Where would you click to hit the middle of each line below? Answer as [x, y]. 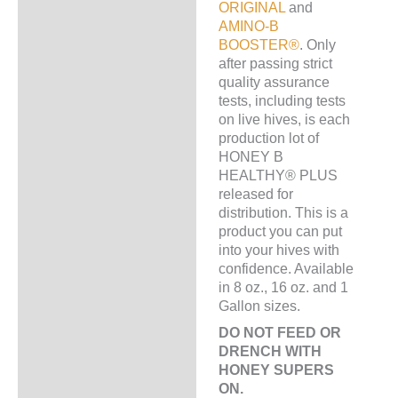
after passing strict [275, 64]
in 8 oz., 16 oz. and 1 [283, 287]
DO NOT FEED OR [279, 332]
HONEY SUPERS [276, 369]
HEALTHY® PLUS [278, 175]
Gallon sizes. [259, 306]
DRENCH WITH [270, 350]
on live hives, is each [284, 119]
